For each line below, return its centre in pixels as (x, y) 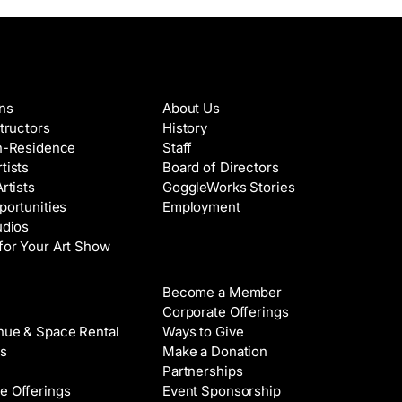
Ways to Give (203, 332)
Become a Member (222, 292)
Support (193, 259)
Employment (201, 207)
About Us (191, 108)
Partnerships (203, 371)
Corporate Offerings (226, 312)
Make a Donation (215, 351)
